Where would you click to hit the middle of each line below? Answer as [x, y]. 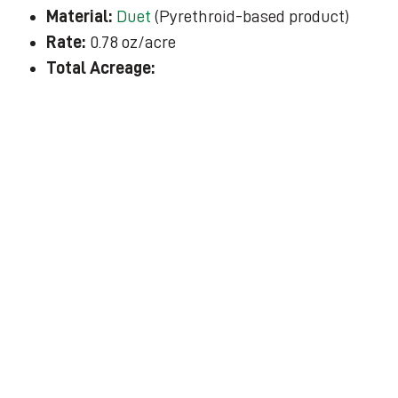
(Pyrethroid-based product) [251, 16]
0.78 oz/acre [133, 42]
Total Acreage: [101, 68]
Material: [82, 16]
